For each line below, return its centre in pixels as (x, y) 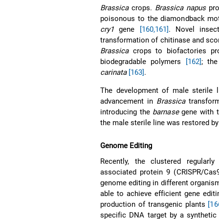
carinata (114, 72)
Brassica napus (180, 8)
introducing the (127, 112)
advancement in (129, 101)
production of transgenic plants (154, 204)
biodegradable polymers (143, 61)
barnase (166, 112)
